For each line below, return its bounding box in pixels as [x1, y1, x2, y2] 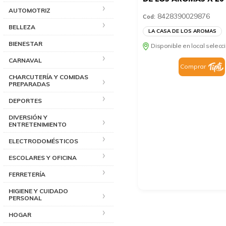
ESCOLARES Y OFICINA [9, 153, 77, 161]
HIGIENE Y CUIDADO [9, 187, 68, 195]
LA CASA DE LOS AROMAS [148, 27, 217, 34]
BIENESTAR [9, 39, 42, 47]
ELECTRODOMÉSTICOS [9, 137, 78, 145]
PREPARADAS [9, 80, 50, 88]
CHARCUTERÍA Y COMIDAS [9, 73, 88, 81]
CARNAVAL [9, 56, 42, 64]
